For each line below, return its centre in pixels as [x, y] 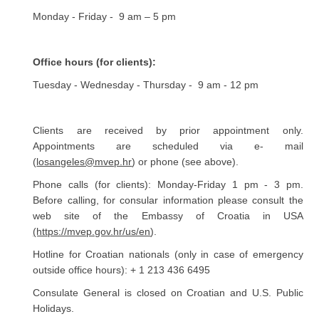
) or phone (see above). [185, 162]
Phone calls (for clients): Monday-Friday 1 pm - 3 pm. [168, 185]
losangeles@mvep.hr [84, 162]
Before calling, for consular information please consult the [168, 200]
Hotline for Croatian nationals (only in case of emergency [168, 255]
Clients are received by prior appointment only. [168, 131]
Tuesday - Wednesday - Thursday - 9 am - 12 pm [146, 85]
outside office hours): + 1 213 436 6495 [122, 270]
